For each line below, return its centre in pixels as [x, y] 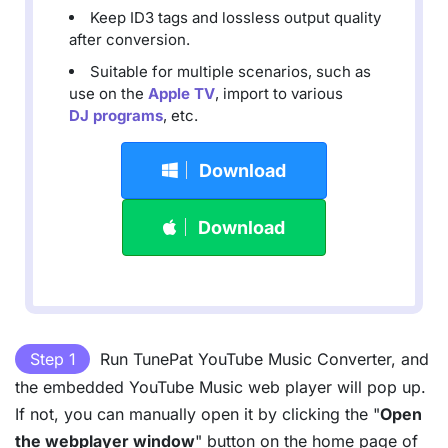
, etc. [180, 116]
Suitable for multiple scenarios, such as [230, 72]
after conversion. [129, 40]
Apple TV [181, 94]
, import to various [279, 94]
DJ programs [116, 116]
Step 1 [52, 359]
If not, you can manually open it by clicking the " [197, 414]
